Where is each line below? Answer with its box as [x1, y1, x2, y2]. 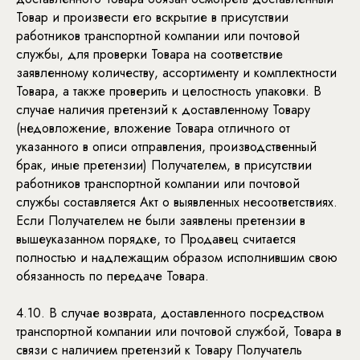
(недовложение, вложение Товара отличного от [16, 119, 290, 137]
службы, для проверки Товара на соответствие [16, 45, 283, 63]
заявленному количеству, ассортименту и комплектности [16, 63, 337, 82]
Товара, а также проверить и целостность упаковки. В [16, 82, 321, 100]
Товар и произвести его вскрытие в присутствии [16, 8, 288, 27]
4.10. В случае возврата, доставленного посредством [16, 304, 324, 322]
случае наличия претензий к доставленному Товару [16, 100, 310, 119]
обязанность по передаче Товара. [16, 267, 209, 285]
